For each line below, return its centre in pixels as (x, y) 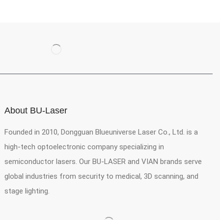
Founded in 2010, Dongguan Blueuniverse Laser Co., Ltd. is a (101, 132)
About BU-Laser (36, 111)
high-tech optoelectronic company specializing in (84, 147)
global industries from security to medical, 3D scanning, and (102, 177)
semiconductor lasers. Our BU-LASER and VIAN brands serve (103, 162)
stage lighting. (27, 191)
